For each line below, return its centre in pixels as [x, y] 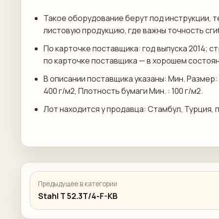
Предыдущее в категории [78, 184]
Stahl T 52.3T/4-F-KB [78, 196]
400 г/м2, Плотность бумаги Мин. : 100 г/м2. [123, 91]
